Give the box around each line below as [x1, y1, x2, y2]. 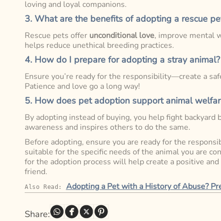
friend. [25, 166, 47, 178]
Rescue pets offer [25, 30, 89, 41]
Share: [25, 208, 50, 220]
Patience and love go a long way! [25, 81, 140, 92]
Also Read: [25, 184, 66, 191]
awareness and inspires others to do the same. [25, 122, 190, 133]
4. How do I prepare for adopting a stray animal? [25, 54, 220, 66]
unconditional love [89, 30, 154, 41]
